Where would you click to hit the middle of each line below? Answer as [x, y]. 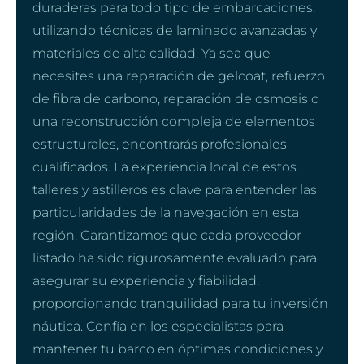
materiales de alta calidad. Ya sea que [152, 53]
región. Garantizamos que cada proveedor [167, 235]
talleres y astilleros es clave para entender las [175, 189]
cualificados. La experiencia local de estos [165, 167]
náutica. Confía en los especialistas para [158, 326]
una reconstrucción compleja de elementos [174, 121]
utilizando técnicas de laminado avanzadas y [175, 30]
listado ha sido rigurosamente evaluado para [175, 258]
